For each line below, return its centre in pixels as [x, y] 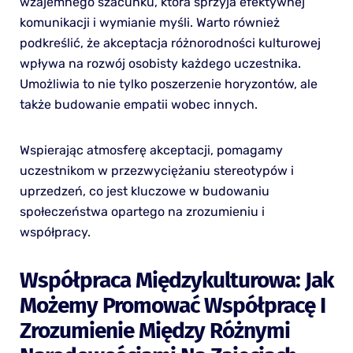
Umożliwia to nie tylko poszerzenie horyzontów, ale [168, 84]
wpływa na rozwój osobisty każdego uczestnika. [160, 64]
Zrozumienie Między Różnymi [154, 331]
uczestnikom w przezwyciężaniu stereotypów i [156, 171]
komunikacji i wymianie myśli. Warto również [149, 23]
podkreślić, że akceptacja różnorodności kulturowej [170, 43]
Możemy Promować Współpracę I [172, 306]
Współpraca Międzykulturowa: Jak [176, 281]
